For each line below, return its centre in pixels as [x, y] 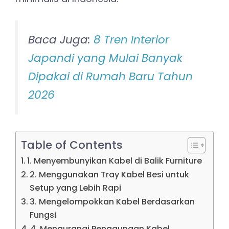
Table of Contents [72, 145]
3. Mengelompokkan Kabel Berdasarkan [112, 202]
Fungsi [43, 215]
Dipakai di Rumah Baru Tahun [110, 76]
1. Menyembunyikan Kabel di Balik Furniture [115, 161]
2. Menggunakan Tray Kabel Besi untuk [110, 175]
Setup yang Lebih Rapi [76, 188]
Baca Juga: [61, 39]
